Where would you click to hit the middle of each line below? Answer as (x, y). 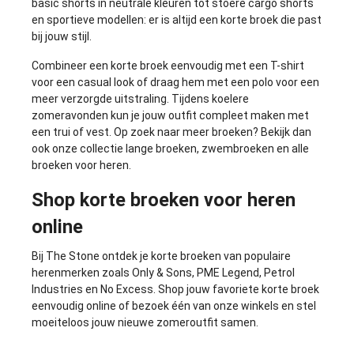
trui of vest (81, 132)
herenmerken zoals (82, 273)
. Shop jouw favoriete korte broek (236, 289)
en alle (292, 149)
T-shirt (287, 66)
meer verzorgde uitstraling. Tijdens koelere (140, 99)
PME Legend (228, 273)
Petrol (279, 273)
